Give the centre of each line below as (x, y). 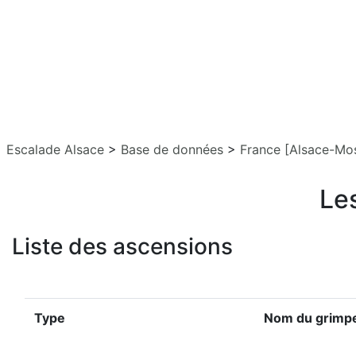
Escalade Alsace (55, 149)
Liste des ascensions (122, 246)
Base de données (172, 149)
